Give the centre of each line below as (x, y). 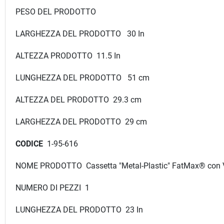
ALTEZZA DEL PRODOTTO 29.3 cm (79, 99)
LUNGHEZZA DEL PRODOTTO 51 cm (82, 77)
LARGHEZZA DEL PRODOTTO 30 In (80, 33)
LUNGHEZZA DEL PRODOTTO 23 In (83, 209)
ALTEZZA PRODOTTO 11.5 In (68, 55)
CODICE (30, 143)
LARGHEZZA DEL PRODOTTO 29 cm (81, 121)
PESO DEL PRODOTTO (95, 11)
